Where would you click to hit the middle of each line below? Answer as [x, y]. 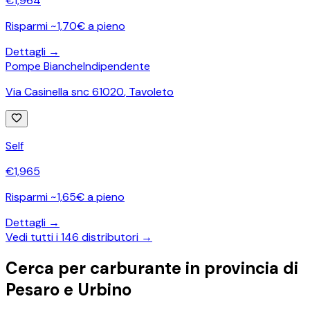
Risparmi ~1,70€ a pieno [65, 26]
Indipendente [117, 66]
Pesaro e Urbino [69, 290]
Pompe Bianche [44, 66]
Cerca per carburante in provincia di [152, 268]
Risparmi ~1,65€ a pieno [65, 197]
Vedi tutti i [33, 237]
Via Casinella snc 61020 [65, 91]
